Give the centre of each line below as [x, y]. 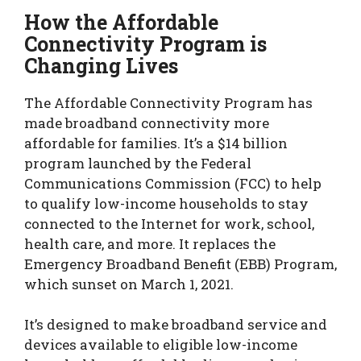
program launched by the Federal [138, 163]
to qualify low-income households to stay [166, 203]
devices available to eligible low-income [161, 345]
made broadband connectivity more [147, 122]
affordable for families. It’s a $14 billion [156, 143]
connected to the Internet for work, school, [169, 223]
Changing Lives [101, 65]
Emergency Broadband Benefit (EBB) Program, [180, 263]
